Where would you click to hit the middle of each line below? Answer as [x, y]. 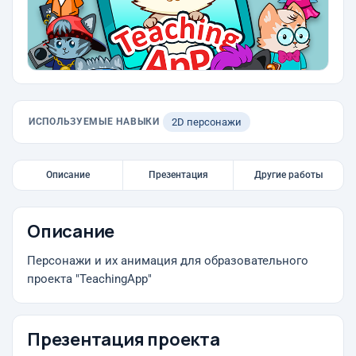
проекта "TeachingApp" [89, 279]
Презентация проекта [124, 339]
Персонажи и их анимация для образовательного [168, 261]
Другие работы [288, 175]
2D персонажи [206, 122]
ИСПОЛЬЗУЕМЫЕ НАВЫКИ [94, 122]
